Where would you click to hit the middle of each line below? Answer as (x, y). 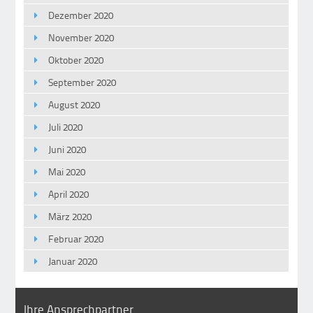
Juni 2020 (67, 150)
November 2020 (81, 38)
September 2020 (82, 82)
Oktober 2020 (76, 60)
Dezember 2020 (81, 15)
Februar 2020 (76, 239)
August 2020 (74, 105)
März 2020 (70, 217)
